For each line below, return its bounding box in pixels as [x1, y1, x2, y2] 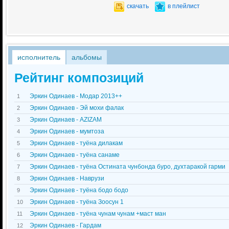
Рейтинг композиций [14, 71, 144, 85]
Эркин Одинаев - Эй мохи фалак [30, 104, 124, 111]
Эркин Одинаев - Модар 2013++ [30, 93, 122, 100]
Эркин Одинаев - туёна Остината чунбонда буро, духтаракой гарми [30, 163, 225, 170]
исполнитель [17, 53, 60, 61]
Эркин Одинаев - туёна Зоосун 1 [30, 198, 124, 205]
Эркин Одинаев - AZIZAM [30, 116, 102, 123]
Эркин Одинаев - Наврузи [30, 175, 104, 182]
